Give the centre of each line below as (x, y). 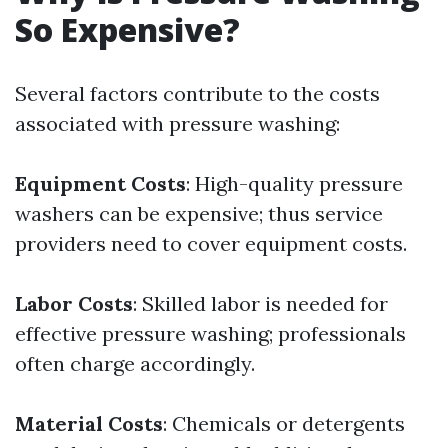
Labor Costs (74, 303)
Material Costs (89, 423)
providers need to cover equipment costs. (211, 243)
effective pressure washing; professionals (210, 333)
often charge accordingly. (135, 363)
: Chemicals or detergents (284, 423)
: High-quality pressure (294, 183)
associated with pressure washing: (177, 123)
